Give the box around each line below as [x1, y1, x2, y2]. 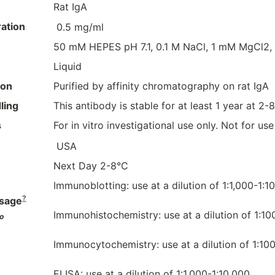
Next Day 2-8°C [53, 160, 128, 172]
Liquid [53, 60, 82, 73]
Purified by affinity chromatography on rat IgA [53, 80, 269, 93]
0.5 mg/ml [56, 21, 104, 34]
